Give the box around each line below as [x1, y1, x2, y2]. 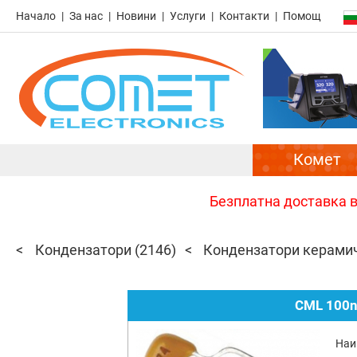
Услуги [170, 10, 206, 22]
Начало [16, 10, 56, 22]
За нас [69, 10, 103, 22]
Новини [116, 10, 156, 22]
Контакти [219, 10, 269, 22]
